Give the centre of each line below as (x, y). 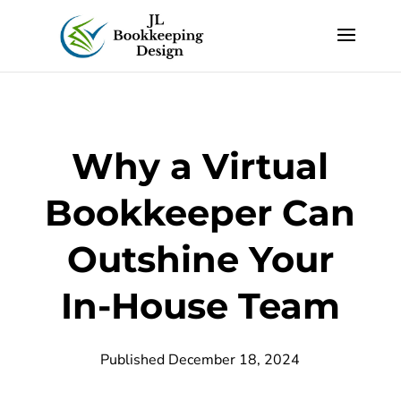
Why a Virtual (200, 166)
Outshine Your (200, 259)
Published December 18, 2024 (200, 360)
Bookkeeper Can (200, 213)
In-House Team (200, 306)
